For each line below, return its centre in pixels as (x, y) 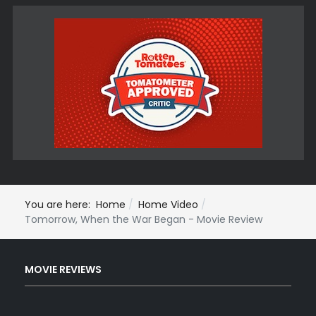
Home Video (168, 204)
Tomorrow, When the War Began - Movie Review (144, 219)
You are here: (60, 204)
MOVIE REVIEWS (63, 270)
